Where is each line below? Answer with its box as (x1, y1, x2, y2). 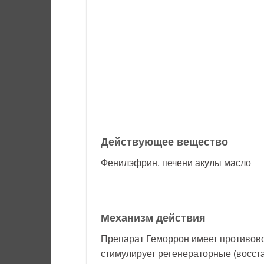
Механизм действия (101, 212, 206, 224)
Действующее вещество (101, 136, 228, 148)
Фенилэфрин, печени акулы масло (101, 158, 251, 169)
